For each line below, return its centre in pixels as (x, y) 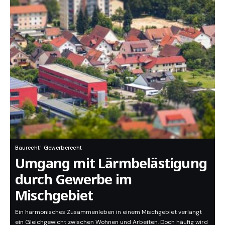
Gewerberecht (63, 148)
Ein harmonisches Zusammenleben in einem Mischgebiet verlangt (108, 212)
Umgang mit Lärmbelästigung (111, 163)
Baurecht (27, 148)
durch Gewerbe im (74, 179)
